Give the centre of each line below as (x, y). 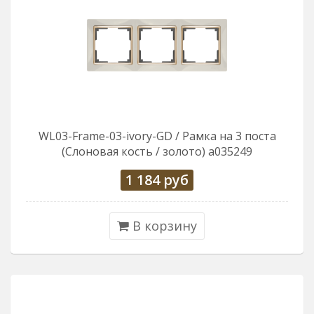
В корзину (163, 226)
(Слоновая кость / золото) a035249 (157, 151)
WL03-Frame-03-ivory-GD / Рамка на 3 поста (157, 136)
